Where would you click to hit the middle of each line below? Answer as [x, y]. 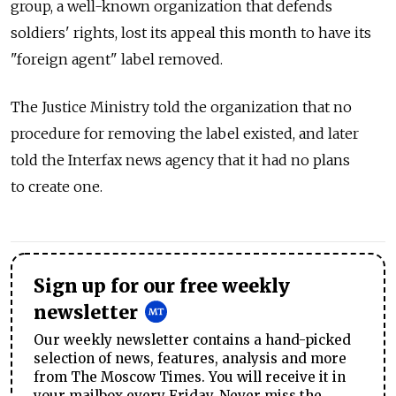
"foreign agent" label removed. [117, 60]
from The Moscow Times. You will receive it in [190, 377]
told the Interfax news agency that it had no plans [180, 160]
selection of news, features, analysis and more [190, 359]
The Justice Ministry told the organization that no [181, 107]
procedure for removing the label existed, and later [185, 134]
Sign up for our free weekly [162, 287]
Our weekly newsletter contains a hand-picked [192, 340]
